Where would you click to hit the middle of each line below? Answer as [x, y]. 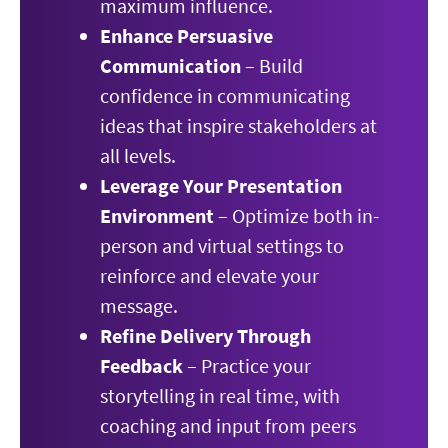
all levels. [138, 155]
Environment [157, 215]
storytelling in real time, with [220, 395]
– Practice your [247, 365]
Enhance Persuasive [186, 35]
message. [139, 305]
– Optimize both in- [296, 215]
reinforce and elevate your [209, 275]
